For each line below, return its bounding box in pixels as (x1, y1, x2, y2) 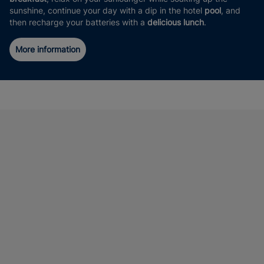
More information (15, 44, 80, 54)
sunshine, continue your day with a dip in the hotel (9, 5, 204, 15)
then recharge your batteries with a (9, 17, 147, 27)
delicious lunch (147, 17, 204, 27)
